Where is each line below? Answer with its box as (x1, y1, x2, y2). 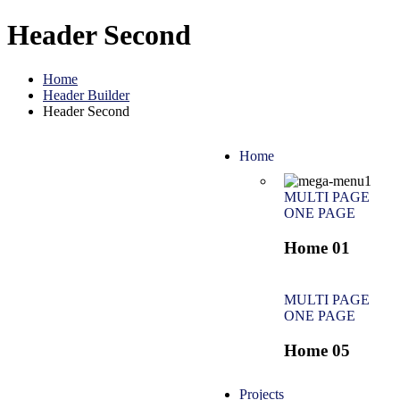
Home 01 (284, 237, 350, 257)
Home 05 (284, 341, 350, 361)
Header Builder (43, 87, 129, 103)
